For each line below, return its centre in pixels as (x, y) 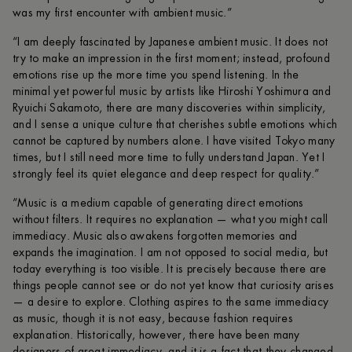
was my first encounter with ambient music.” (123, 13)
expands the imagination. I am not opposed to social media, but (170, 253)
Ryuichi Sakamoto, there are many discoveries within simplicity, (169, 108)
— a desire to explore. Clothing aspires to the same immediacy (171, 302)
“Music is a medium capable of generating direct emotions (158, 203)
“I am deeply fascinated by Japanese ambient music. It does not (170, 42)
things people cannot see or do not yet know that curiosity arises (174, 286)
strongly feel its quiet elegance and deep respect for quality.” (166, 174)
